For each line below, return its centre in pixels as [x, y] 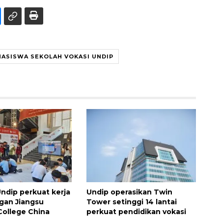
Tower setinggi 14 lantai [131, 202]
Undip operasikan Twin [129, 192]
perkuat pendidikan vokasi [136, 212]
